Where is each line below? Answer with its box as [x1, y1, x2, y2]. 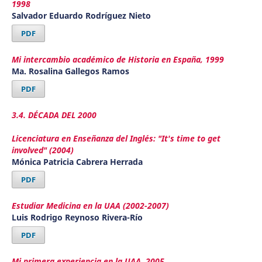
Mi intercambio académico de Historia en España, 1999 [11, 54, 224, 65]
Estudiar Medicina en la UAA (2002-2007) [11, 200, 169, 212]
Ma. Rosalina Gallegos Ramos [11, 65, 129, 77]
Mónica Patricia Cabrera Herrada [11, 156, 143, 168]
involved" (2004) [11, 144, 74, 156]
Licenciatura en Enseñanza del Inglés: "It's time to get [11, 133, 220, 144]
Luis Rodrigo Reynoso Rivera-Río [11, 212, 143, 223]
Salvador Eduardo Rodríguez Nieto [11, 10, 151, 22]
